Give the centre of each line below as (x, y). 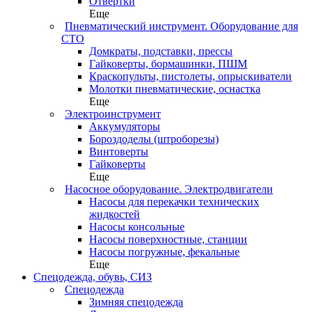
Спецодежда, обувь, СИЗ (93, 276)
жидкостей (115, 214)
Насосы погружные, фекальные (164, 251)
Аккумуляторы (125, 126)
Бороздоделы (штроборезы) (154, 139)
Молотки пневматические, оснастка (175, 88)
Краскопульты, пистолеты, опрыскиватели (190, 76)
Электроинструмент (113, 114)
